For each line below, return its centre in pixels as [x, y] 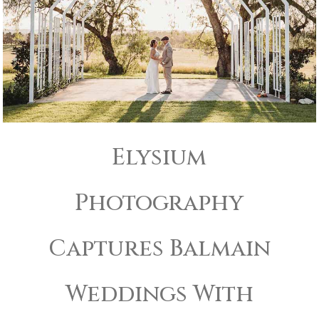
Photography [159, 203]
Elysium [159, 157]
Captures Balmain [159, 249]
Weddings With [159, 294]
